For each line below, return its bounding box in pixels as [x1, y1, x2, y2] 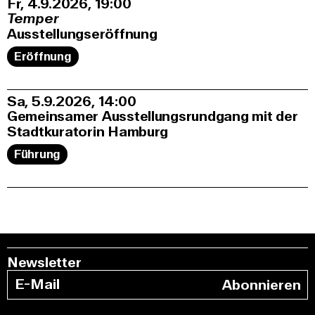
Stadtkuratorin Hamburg [7, 123, 169, 141]
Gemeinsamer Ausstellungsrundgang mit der [7, 108, 298, 126]
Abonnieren [222, 276, 301, 294]
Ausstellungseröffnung [7, 25, 157, 44]
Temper [7, 10, 59, 28]
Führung [14, 147, 61, 162]
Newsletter [7, 254, 82, 272]
